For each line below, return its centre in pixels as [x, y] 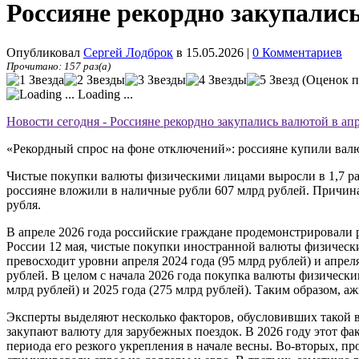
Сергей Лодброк [128, 52]
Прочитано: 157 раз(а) [58, 66]
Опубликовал [45, 52]
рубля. [24, 204]
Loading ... [104, 94]
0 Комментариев [297, 52]
